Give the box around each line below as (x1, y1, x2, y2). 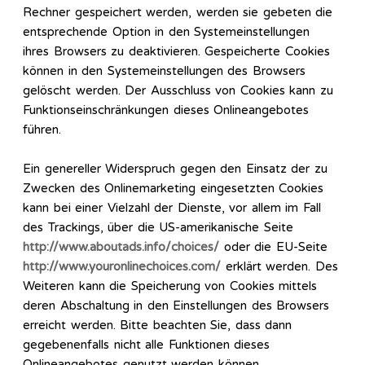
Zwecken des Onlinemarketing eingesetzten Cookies (23, 181, 323, 196)
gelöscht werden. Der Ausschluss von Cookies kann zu (23, 83, 333, 99)
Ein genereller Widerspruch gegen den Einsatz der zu (23, 161, 328, 177)
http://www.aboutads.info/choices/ (23, 240, 219, 255)
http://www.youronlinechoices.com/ (23, 259, 221, 275)
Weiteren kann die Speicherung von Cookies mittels (23, 279, 317, 294)
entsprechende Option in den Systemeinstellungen (23, 24, 310, 40)
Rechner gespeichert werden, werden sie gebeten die (23, 5, 332, 20)
